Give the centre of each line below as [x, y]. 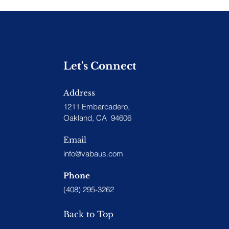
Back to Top [88, 214]
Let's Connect [100, 66]
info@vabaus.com [93, 154]
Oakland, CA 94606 [97, 118]
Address [79, 93]
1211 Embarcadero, [96, 107]
